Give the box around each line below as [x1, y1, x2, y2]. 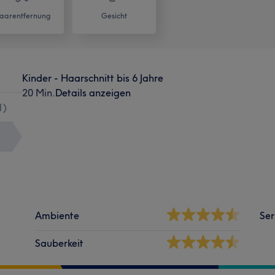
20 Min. [21, 86, 55, 99]
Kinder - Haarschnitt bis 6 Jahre [21, 71, 163, 84]
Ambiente [35, 209, 80, 222]
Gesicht [101, 10, 127, 20]
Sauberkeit [35, 236, 84, 249]
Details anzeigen [55, 86, 131, 99]
